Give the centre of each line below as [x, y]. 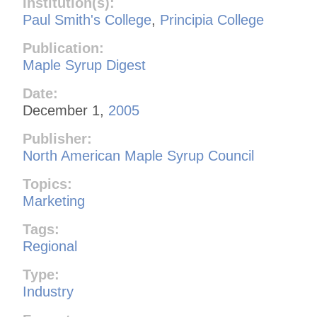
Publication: [63, 48]
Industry [48, 291]
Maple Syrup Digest [84, 65]
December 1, [65, 110]
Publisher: [57, 138]
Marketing [54, 201]
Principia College [212, 19]
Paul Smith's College [87, 19]
